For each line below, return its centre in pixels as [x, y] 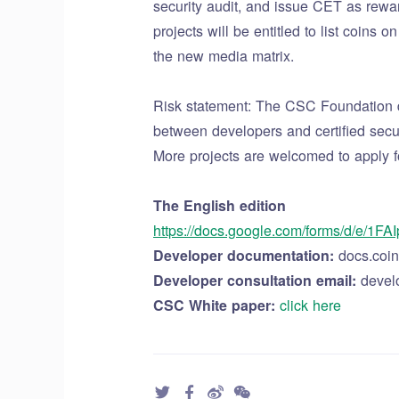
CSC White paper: [216, 305]
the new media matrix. [224, 56]
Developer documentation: [246, 255]
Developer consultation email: [257, 280]
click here [310, 305]
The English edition [220, 205]
